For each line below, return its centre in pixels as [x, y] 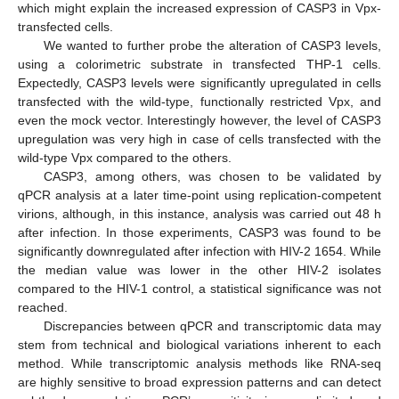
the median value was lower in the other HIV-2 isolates [199, 270]
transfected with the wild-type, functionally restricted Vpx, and [199, 102]
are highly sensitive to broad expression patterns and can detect [199, 383]
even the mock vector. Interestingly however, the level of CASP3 [199, 121]
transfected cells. [65, 27]
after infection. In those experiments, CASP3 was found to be [199, 233]
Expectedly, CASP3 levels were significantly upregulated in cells [199, 83]
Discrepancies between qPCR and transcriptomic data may [212, 326]
